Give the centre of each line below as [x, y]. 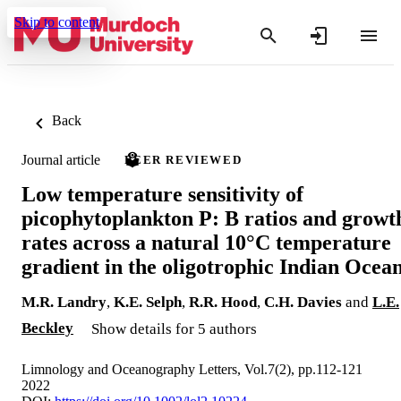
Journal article [61, 159]
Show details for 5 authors [174, 328]
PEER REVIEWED [183, 160]
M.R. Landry [64, 302]
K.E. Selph [148, 302]
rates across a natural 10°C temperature [206, 242]
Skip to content [57, 22]
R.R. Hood [223, 302]
